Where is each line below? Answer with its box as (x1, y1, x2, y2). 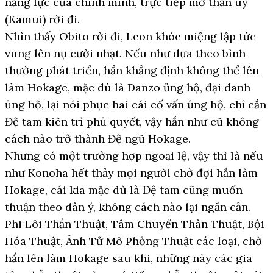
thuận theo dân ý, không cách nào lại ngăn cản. (5, 200, 250, 214)
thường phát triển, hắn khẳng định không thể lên (5, 63, 259, 77)
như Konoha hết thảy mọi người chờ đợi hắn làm (5, 166, 258, 180)
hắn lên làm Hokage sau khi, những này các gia (5, 251, 252, 265)
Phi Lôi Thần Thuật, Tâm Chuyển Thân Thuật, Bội (5, 217, 264, 231)
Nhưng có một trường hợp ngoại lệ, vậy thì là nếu (5, 149, 263, 163)
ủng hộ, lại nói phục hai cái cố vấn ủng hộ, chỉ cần (5, 97, 266, 112)
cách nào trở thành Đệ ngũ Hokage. (5, 132, 191, 146)
